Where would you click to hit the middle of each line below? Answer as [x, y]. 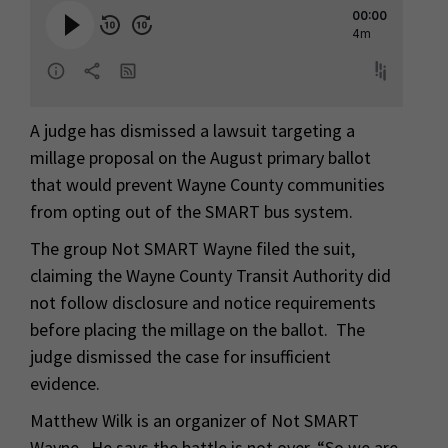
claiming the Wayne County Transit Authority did [210, 275]
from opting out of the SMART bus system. [195, 211]
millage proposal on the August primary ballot [200, 157]
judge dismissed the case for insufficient [180, 356]
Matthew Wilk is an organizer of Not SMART [194, 420]
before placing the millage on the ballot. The [197, 329]
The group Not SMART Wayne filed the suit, [192, 248]
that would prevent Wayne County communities [207, 184]
